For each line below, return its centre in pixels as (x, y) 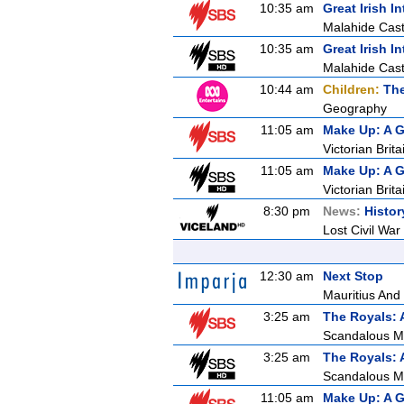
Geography (355, 108)
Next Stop (353, 276)
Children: (353, 89)
